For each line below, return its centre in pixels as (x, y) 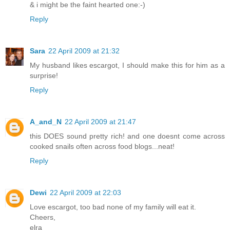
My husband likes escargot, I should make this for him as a (127, 65)
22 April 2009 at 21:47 (100, 122)
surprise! (44, 76)
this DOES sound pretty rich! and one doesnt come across (127, 136)
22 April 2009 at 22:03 (85, 193)
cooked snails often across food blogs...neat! (102, 147)
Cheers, (43, 217)
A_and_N (46, 122)
